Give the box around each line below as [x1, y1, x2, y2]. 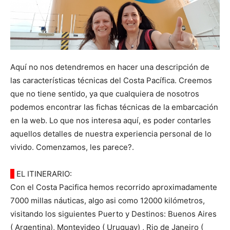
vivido [10, 142, 32, 152]
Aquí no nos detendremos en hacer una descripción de [10, 62, 209, 72]
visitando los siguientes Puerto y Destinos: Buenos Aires [10, 209, 217, 219]
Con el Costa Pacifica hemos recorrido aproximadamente [10, 182, 217, 193]
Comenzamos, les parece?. [36, 142, 134, 152]
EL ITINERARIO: [14, 169, 72, 179]
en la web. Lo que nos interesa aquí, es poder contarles [10, 116, 211, 126]
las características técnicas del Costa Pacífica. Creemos [10, 75, 212, 86]
